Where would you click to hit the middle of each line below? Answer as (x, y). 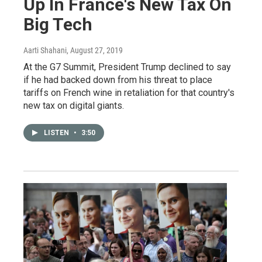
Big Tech (58, 24)
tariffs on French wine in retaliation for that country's (129, 92)
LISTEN (57, 132)
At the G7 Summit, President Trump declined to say (127, 67)
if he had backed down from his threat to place (118, 80)
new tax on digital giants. (74, 105)
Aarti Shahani (45, 50)
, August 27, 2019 (95, 50)
